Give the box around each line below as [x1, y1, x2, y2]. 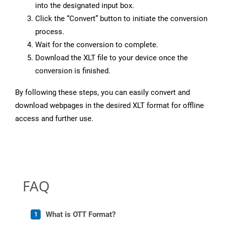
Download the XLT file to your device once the [35, 53, 188, 63]
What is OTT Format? [46, 210, 116, 219]
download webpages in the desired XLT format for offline [15, 101, 204, 110]
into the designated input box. [35, 1, 134, 11]
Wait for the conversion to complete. [35, 40, 158, 50]
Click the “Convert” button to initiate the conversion [35, 14, 207, 24]
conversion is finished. [35, 66, 110, 76]
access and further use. [15, 114, 93, 124]
